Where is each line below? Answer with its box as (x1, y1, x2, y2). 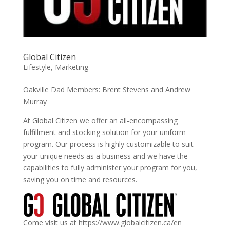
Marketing (54, 62, 88, 72)
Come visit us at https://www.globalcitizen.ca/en (23, 218, 182, 228)
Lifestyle (23, 62, 51, 72)
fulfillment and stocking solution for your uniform (23, 127, 186, 138)
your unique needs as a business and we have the (23, 151, 188, 161)
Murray (23, 97, 47, 107)
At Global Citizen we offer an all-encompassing (23, 116, 178, 126)
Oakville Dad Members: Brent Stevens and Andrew (23, 85, 190, 95)
